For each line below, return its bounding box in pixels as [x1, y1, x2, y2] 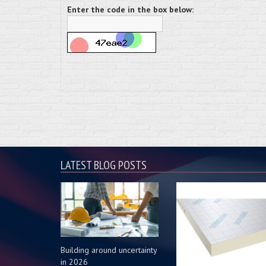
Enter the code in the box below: [67, 4, 194, 15]
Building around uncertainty [61, 245, 157, 256]
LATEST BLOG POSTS [61, 157, 147, 173]
